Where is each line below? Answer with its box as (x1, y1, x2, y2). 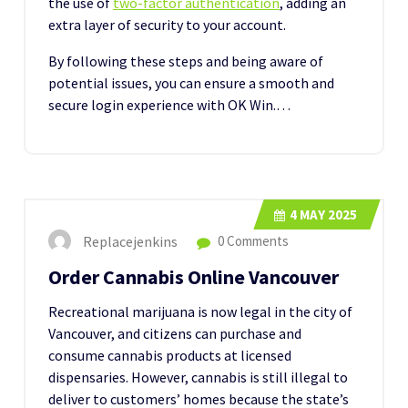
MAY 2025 (297, 205, 357, 223)
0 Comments (215, 231, 289, 250)
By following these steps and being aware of (48, 51, 323, 70)
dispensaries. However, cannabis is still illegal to (48, 367, 348, 386)
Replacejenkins (83, 231, 178, 250)
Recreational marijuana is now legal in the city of (48, 301, 352, 321)
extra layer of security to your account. (48, 15, 286, 34)
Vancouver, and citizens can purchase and (48, 323, 301, 342)
